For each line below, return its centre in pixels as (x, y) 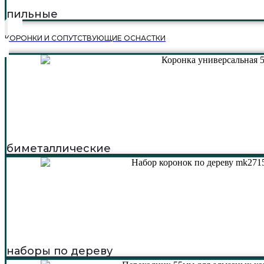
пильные (32, 14)
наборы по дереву (60, 251)
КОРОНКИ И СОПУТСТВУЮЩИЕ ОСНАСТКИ (85, 38)
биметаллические (59, 148)
